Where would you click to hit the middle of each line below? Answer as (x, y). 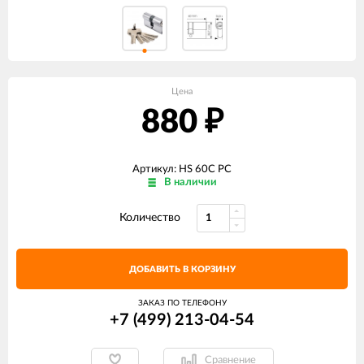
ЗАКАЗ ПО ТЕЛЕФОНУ (182, 303)
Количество (149, 218)
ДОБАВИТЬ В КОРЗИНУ (182, 269)
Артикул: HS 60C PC (182, 169)
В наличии (190, 182)
